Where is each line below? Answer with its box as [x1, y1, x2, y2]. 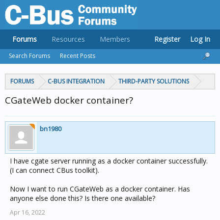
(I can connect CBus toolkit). [10, 165, 99, 175]
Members [100, 34, 130, 44]
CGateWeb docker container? [5, 94, 133, 106]
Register [154, 34, 180, 44]
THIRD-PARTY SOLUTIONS [118, 77, 189, 85]
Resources [52, 34, 85, 44]
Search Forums [9, 52, 50, 60]
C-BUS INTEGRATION [48, 77, 105, 85]
